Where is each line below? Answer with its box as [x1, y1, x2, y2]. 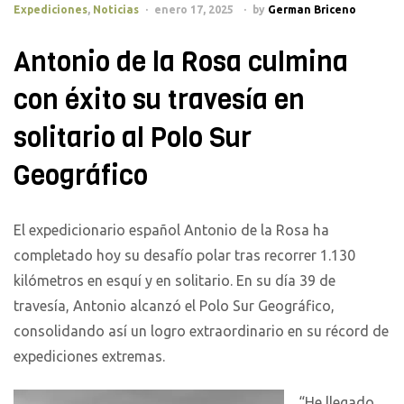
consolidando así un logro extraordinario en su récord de [14, 323, 389, 340]
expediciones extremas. [14, 348, 165, 365]
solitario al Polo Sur [14, 120, 252, 157]
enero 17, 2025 [154, 4, 234, 16]
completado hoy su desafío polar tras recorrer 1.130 [14, 247, 355, 264]
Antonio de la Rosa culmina [14, 44, 348, 81]
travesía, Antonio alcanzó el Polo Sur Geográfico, [14, 298, 335, 315]
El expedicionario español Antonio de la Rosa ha [14, 222, 329, 239]
